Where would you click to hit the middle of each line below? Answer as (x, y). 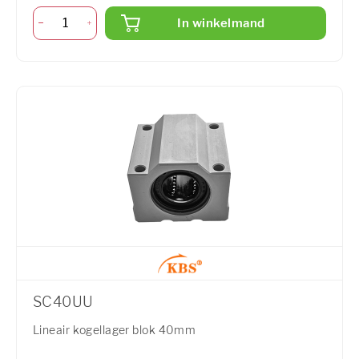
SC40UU (63, 302)
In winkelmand (221, 23)
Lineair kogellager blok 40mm (115, 330)
